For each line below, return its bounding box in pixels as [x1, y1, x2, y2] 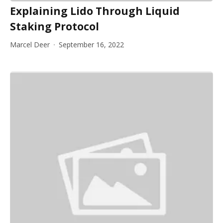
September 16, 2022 [59, 40, 124, 49]
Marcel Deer [10, 40, 50, 49]
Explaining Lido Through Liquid [10, 4, 180, 18]
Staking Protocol [10, 19, 99, 33]
